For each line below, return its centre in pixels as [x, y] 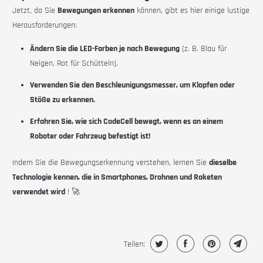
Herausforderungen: [45, 26]
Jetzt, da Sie [35, 11]
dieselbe [223, 163]
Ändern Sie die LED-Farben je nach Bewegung [105, 49]
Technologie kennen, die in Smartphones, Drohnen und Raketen [117, 178]
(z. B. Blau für [203, 49]
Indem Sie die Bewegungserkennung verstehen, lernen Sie [111, 163]
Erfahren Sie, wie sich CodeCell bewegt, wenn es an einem [127, 122]
